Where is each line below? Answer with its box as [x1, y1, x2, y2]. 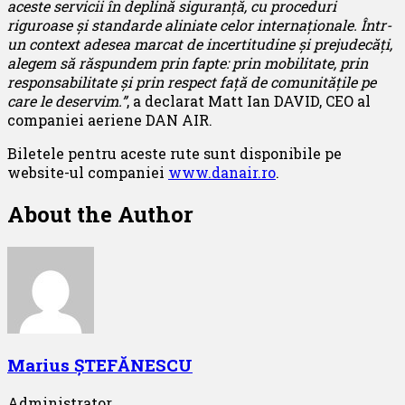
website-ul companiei [7, 162, 168, 182]
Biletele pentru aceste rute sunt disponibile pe [7, 143, 342, 163]
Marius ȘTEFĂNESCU [7, 353, 193, 377]
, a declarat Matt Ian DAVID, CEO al [127, 90, 371, 110]
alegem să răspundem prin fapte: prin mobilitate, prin [7, 52, 368, 72]
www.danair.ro [168, 162, 276, 182]
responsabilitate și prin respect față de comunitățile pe [7, 71, 376, 91]
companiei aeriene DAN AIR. [7, 109, 212, 129]
